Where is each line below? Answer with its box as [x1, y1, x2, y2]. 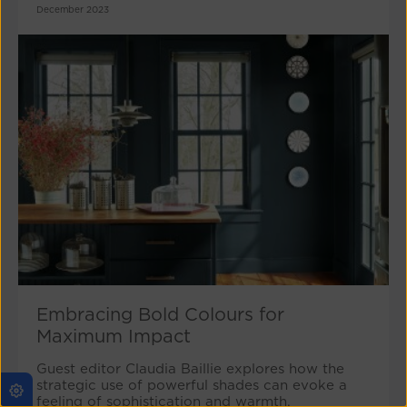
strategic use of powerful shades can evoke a [36, 376, 347, 393]
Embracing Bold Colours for [36, 303, 284, 325]
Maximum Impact [36, 324, 191, 347]
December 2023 [36, 3, 109, 15]
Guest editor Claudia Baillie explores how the [36, 360, 344, 377]
